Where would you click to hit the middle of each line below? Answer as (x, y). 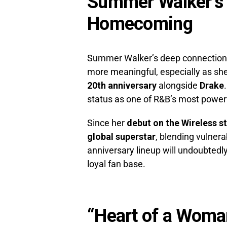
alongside (178, 86)
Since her (107, 123)
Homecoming (140, 24)
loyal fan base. (116, 164)
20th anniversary (122, 86)
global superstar (121, 137)
